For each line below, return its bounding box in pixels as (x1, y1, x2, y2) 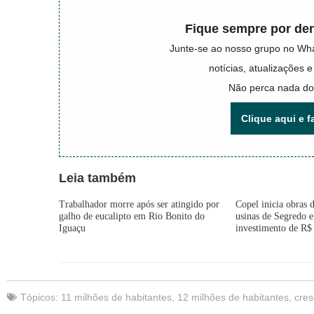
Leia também (59, 171, 137, 185)
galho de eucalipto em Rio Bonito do (59, 211, 205, 221)
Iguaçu (59, 223, 86, 233)
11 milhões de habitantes (61, 292, 172, 303)
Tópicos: (20, 292, 61, 303)
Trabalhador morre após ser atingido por (59, 199, 220, 210)
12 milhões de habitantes (177, 292, 289, 303)
